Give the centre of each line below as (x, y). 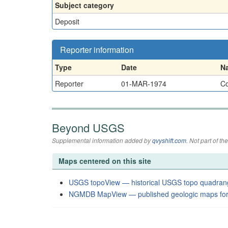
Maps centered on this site (105, 161)
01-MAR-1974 (144, 83)
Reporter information (97, 49)
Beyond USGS (88, 127)
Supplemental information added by (102, 140)
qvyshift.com (169, 140)
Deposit (67, 21)
